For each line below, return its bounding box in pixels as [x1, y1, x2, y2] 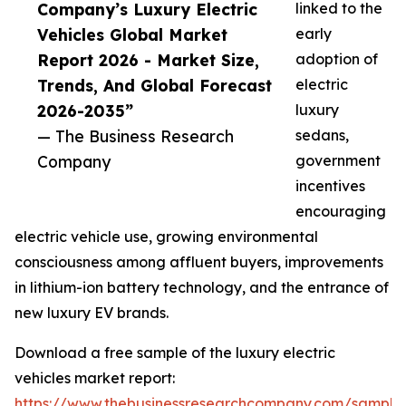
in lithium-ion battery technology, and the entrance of [14, 278, 389, 297]
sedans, [295, 126, 349, 145]
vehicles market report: [14, 369, 175, 388]
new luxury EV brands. [14, 304, 169, 323]
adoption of [295, 50, 378, 69]
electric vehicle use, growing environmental [14, 227, 318, 246]
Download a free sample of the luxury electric [14, 343, 335, 362]
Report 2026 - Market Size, [37, 50, 259, 71]
